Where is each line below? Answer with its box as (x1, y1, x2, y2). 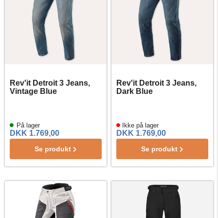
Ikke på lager (120, 122, 159, 129)
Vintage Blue (10, 87, 57, 95)
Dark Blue (116, 87, 153, 95)
